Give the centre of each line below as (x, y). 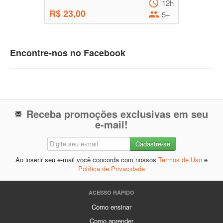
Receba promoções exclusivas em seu (117, 114)
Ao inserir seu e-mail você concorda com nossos (87, 160)
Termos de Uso (180, 160)
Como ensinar (111, 207)
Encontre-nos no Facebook (68, 53)
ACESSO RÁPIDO (111, 193)
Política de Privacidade (111, 169)
